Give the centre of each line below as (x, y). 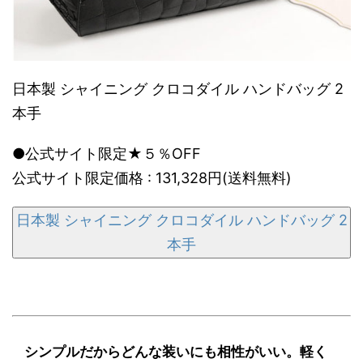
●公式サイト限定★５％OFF (107, 153)
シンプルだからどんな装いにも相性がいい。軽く (176, 351)
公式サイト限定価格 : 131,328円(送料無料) (152, 177)
